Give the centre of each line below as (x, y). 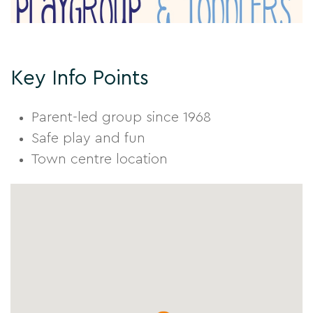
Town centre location (100, 159)
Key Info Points (80, 78)
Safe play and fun (88, 138)
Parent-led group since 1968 (121, 117)
